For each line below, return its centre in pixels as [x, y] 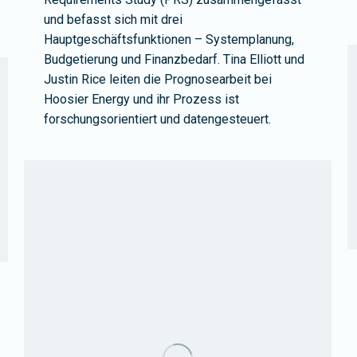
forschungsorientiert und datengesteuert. [157, 119]
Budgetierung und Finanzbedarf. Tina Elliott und [174, 59]
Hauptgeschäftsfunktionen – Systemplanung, [169, 39]
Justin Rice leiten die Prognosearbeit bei [158, 79]
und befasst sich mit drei [113, 19]
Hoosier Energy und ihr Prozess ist [141, 99]
